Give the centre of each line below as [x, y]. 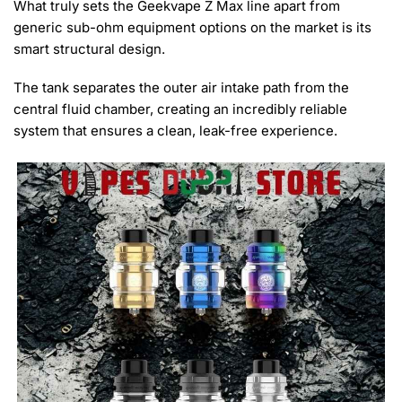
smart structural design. [89, 48]
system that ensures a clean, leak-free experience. [175, 131]
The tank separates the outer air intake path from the [181, 88]
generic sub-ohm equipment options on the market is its [192, 27]
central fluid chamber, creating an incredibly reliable [180, 109]
